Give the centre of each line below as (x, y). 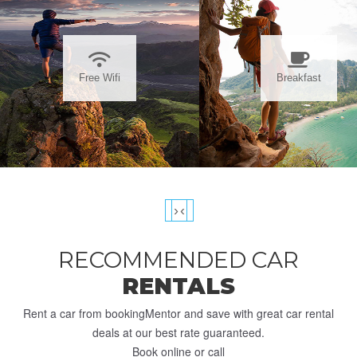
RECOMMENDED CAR (178, 260)
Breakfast (299, 77)
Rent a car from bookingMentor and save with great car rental (178, 314)
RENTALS (178, 286)
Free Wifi (100, 77)
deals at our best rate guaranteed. (178, 333)
